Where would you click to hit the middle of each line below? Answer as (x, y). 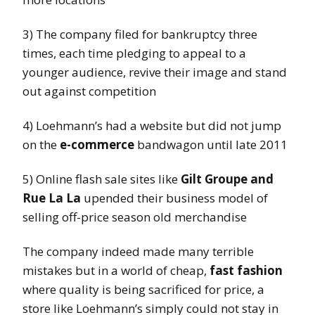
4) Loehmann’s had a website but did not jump (152, 126)
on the (40, 145)
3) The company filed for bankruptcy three (140, 34)
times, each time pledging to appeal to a (134, 53)
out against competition (89, 91)
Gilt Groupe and (227, 179)
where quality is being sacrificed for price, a (143, 290)
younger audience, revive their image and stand (155, 72)
